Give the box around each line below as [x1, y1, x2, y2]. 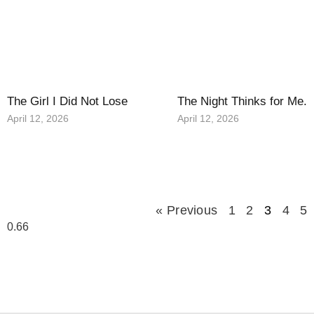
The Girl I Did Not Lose [7, 95, 128, 109]
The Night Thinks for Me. [177, 95, 308, 109]
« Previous [156, 203, 218, 218]
